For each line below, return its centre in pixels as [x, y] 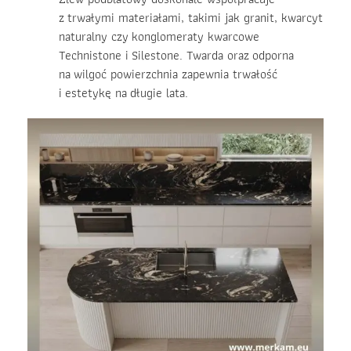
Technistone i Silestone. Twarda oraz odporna [176, 56]
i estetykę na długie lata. [123, 93]
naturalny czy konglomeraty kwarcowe [159, 37]
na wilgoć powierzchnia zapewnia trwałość [168, 74]
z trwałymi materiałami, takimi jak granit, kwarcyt [191, 18]
